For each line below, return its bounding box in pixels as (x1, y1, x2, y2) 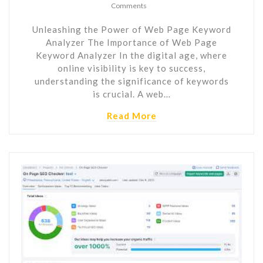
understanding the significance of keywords (34, 75, 229, 86)
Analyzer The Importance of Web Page (46, 36, 217, 48)
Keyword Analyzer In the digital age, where (36, 49, 227, 60)
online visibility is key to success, (58, 62, 205, 73)
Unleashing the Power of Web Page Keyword (32, 23, 231, 35)
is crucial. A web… (92, 88, 171, 99)
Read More (106, 110, 157, 121)
